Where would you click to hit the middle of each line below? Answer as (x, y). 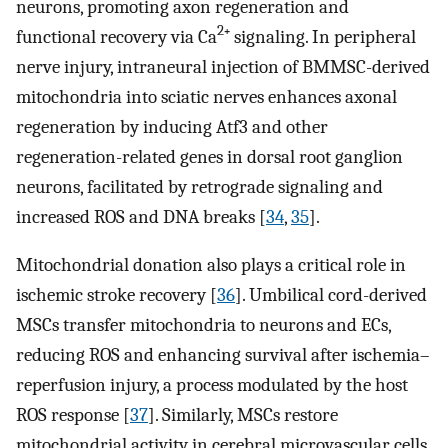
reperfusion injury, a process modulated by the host (212, 385)
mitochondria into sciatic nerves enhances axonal (206, 96)
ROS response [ (73, 415)
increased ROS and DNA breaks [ (141, 216)
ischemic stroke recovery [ (116, 295)
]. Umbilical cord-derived (331, 295)
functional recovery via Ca (116, 36)
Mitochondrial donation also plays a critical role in (211, 265)
